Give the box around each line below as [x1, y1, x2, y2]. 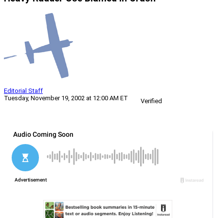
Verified [141, 97, 162, 105]
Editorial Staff [4, 87, 43, 95]
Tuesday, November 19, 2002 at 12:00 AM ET [4, 94, 128, 102]
